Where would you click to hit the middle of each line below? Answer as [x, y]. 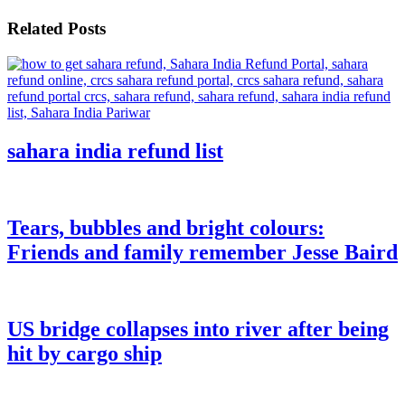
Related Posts [57, 29]
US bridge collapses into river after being [198, 329]
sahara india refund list [115, 151]
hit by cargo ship [85, 353]
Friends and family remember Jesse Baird [202, 252]
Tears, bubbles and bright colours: [166, 227]
